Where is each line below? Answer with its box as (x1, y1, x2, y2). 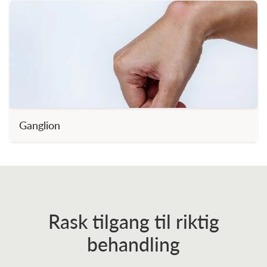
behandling (87, 230, 180, 257)
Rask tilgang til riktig (48, 207, 219, 235)
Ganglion (19, 117, 60, 132)
